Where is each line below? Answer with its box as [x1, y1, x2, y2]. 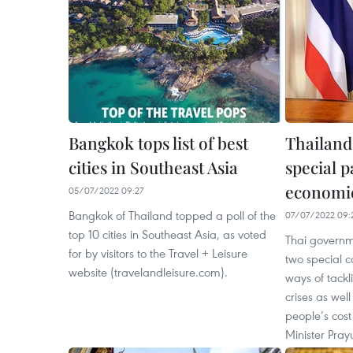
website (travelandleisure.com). [69, 264, 228, 280]
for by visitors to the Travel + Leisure [69, 245, 247, 261]
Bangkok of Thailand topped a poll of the [69, 207, 276, 223]
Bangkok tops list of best [69, 132, 248, 154]
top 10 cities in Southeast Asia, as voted [69, 226, 266, 242]
